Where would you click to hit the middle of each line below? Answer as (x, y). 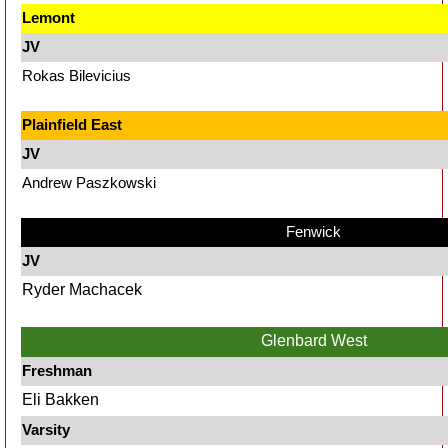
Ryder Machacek (84, 289)
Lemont (48, 17)
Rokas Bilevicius (78, 75)
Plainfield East (72, 124)
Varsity (46, 429)
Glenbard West (313, 340)
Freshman (57, 370)
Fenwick (313, 231)
